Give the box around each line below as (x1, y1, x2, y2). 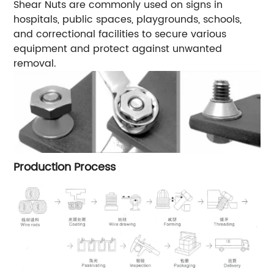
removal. (13, 56, 57, 72)
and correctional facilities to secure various (13, 26, 227, 43)
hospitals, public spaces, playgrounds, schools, (13, 12, 242, 28)
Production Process (13, 158, 116, 176)
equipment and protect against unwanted (13, 41, 223, 57)
